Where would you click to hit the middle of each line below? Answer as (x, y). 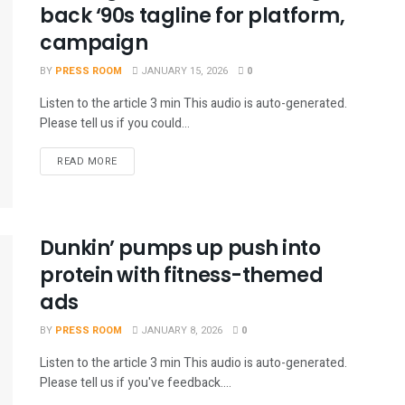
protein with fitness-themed (182, 276)
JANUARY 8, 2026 (180, 331)
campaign (94, 42)
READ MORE (87, 161)
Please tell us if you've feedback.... (136, 383)
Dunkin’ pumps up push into (180, 249)
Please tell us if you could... (115, 123)
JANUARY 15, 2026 (183, 71)
